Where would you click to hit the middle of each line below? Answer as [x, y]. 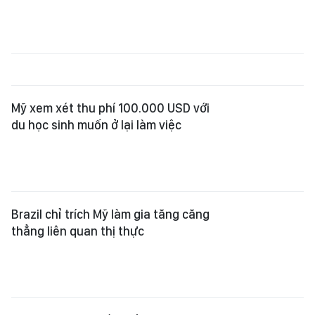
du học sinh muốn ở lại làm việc [96, 125]
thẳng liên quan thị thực [78, 231]
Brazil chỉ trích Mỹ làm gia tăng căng [110, 214]
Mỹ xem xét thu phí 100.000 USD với [110, 108]
